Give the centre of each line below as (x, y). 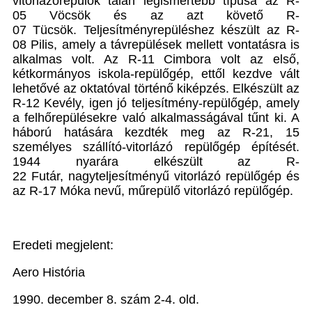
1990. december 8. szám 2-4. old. (106, 300)
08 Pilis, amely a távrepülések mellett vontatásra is (156, 45)
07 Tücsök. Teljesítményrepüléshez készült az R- (156, 30)
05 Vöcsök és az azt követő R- (156, 16)
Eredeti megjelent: (63, 245)
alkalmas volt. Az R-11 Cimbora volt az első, (156, 60)
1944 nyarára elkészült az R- (156, 162)
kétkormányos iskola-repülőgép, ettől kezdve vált (156, 74)
